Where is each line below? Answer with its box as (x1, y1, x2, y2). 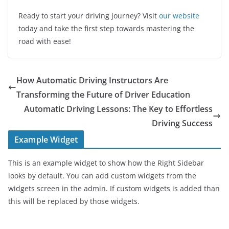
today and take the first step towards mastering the (18, 24, 194, 33)
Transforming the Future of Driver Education (16, 89, 190, 100)
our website (159, 11, 199, 20)
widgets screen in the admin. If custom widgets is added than (8, 184, 220, 193)
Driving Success (152, 118, 213, 129)
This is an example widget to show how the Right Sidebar (8, 158, 204, 168)
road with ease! (18, 36, 71, 46)
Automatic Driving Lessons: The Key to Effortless (24, 103, 213, 114)
